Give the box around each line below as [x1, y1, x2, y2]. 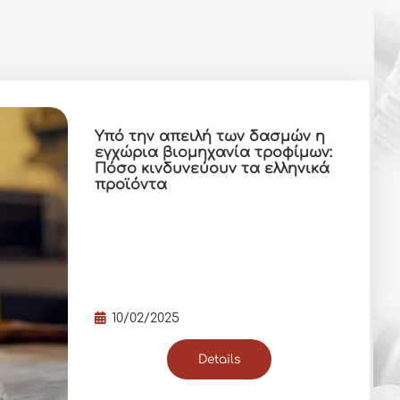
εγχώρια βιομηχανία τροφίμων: [94, 145, 332, 162]
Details [197, 353, 240, 367]
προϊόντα [94, 177, 167, 194]
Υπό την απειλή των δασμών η [94, 129, 325, 146]
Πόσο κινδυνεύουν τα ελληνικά [94, 161, 329, 178]
